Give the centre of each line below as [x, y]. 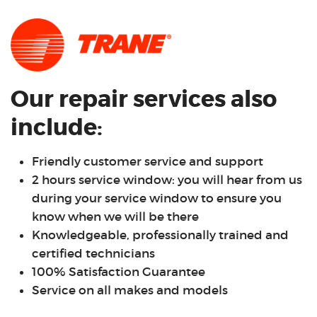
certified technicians [95, 254]
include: [57, 128]
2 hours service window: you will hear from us [167, 180]
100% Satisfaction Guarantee [119, 272]
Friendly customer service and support [148, 162]
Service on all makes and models [130, 291]
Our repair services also [144, 100]
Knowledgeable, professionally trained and [160, 236]
